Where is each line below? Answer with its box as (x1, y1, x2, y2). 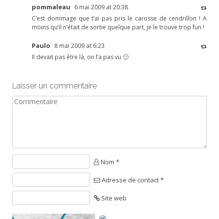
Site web (100, 194, 127, 203)
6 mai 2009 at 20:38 (74, 3, 128, 12)
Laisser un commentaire (12, 81, 97, 91)
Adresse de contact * (100, 175, 164, 185)
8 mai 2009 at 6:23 (54, 42, 105, 50)
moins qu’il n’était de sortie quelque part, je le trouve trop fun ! (32, 23, 204, 32)
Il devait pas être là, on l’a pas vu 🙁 (32, 53, 129, 62)
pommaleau (32, 2, 70, 12)
